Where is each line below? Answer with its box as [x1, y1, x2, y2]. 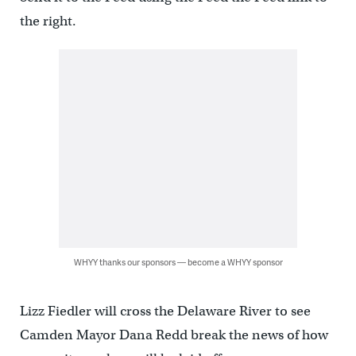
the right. [19, 13, 76, 29]
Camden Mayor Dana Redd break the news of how [19, 327, 328, 343]
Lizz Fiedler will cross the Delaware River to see [19, 303, 311, 319]
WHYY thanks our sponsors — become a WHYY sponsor [73, 256, 283, 268]
